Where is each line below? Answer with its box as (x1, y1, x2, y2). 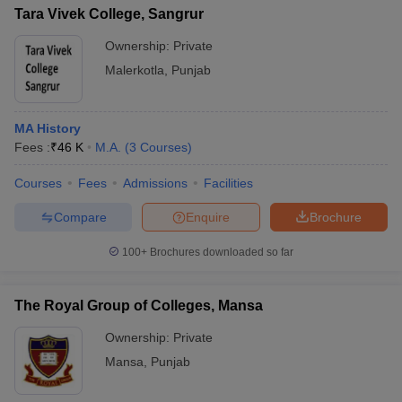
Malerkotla (105, 63, 164, 77)
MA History (14, 121, 81, 135)
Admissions (123, 176, 188, 190)
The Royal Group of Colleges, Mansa (14, 298, 263, 313)
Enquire (186, 209, 230, 224)
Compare (53, 209, 107, 224)
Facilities (204, 176, 253, 190)
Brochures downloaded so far (147, 246, 293, 258)
